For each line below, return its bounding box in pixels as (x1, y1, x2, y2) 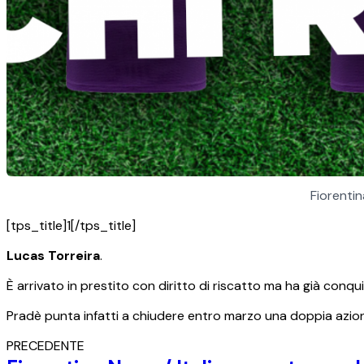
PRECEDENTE (6, 337, 84, 355)
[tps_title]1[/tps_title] (6, 217, 136, 235)
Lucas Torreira (6, 247, 100, 265)
